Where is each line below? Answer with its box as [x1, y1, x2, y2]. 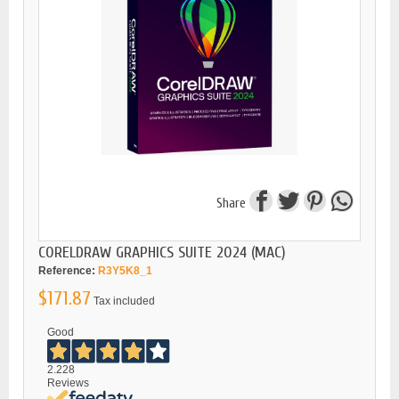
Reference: [38, 264, 95, 277]
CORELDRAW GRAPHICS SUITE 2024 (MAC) [38, 242, 286, 262]
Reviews [47, 376, 89, 389]
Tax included [94, 294, 155, 307]
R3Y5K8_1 [98, 264, 152, 277]
